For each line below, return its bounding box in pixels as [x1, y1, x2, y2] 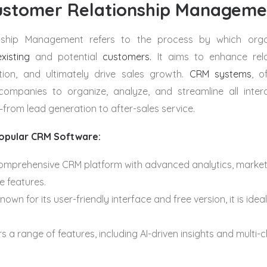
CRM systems [189, 68, 252, 80]
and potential [30, 51, 103, 63]
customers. [103, 51, 152, 63]
